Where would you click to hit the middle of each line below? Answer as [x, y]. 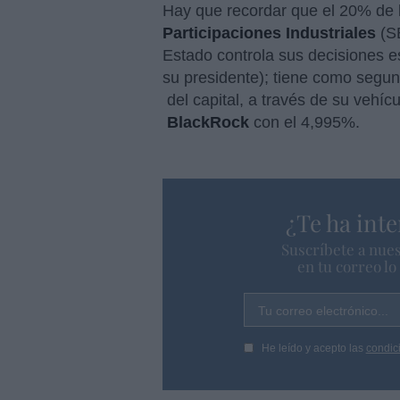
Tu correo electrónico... [323, 311]
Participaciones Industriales [269, 33]
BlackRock [208, 123]
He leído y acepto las [313, 348]
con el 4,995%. [307, 123]
